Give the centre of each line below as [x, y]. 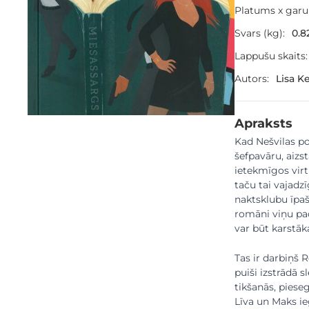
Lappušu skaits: [271, 56]
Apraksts [263, 123]
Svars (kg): [260, 33]
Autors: [252, 79]
